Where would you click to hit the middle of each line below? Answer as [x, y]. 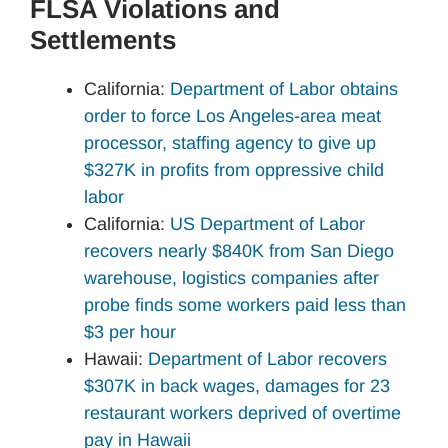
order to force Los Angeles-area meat [232, 115]
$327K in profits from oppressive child [234, 169]
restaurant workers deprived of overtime [242, 412]
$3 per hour [130, 331]
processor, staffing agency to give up [230, 142]
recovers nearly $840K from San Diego [239, 250]
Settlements [103, 39]
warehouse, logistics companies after [231, 277]
